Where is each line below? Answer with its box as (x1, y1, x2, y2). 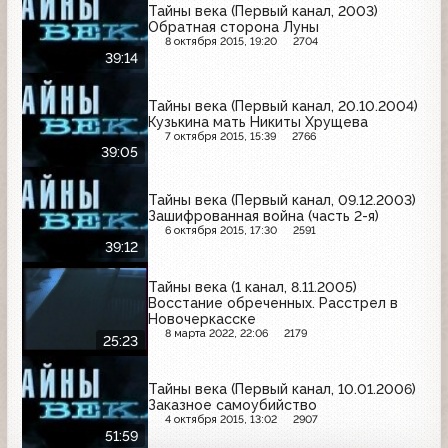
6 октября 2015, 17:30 (164, 224, 277, 238)
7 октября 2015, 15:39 (164, 129, 276, 143)
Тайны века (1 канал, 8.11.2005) (148, 278, 357, 295)
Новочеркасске (148, 310, 256, 327)
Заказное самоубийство (148, 397, 317, 414)
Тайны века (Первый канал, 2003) (148, 3, 378, 20)
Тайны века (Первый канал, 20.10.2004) (148, 97, 418, 114)
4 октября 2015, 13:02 (164, 413, 277, 427)
